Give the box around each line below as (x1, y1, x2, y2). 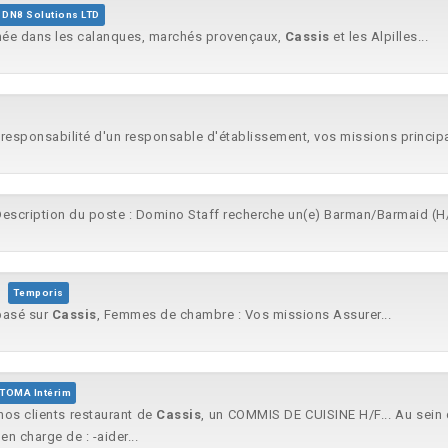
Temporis (12, 287, 64, 298)
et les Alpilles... (329, 29, 428, 44)
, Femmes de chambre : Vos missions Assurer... (96, 307, 391, 322)
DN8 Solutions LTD (2, 9, 100, 20)
